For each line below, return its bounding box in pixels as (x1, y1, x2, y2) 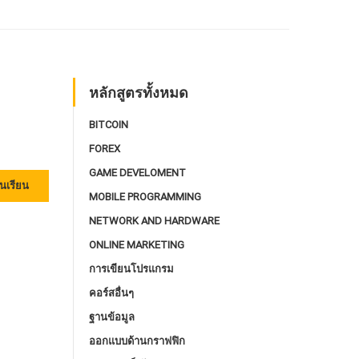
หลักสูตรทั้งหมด (89, 83, 188, 102)
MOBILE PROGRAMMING (89, 191, 201, 203)
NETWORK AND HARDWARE (89, 215, 220, 227)
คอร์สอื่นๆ (89, 287, 134, 299)
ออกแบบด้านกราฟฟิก (89, 335, 185, 347)
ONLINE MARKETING (89, 239, 184, 251)
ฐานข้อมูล (89, 311, 135, 323)
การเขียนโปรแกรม (89, 263, 174, 275)
